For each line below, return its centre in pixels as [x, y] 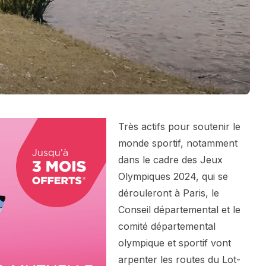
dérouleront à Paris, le [169, 193]
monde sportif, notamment [178, 143]
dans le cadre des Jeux [170, 160]
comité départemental [167, 227]
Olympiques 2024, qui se [173, 177]
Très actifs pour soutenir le [179, 127]
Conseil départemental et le [179, 210]
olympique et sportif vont [175, 243]
